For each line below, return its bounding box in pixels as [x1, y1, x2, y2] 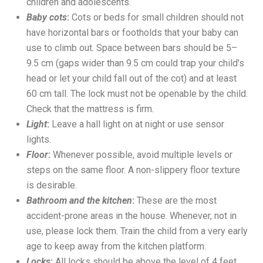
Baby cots [26, 11, 67, 23]
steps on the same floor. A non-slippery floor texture [26, 164, 240, 176]
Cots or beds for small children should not [69, 11, 244, 23]
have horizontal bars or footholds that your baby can [26, 26, 238, 38]
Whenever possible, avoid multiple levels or [53, 149, 232, 160]
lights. [26, 133, 51, 145]
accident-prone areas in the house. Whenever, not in [26, 210, 237, 221]
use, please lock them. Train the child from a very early [26, 225, 248, 237]
